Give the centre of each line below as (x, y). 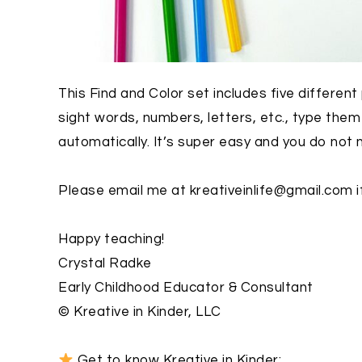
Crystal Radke (105, 263)
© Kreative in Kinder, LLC (140, 311)
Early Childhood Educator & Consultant (186, 287)
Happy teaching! (112, 239)
